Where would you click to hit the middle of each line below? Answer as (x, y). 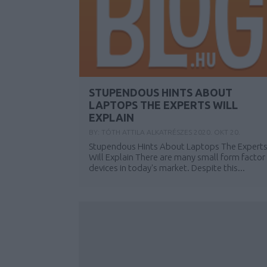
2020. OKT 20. (217, 132)
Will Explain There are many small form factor (177, 157)
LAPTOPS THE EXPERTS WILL (163, 105)
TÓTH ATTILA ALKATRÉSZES (148, 132)
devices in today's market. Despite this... (167, 168)
